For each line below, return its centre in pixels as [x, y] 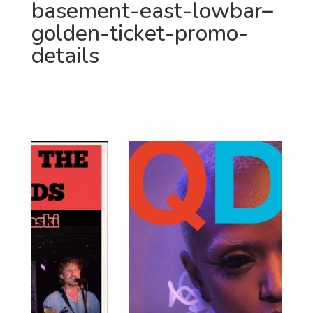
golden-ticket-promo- [139, 33]
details [65, 56]
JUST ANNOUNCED [88, 110]
